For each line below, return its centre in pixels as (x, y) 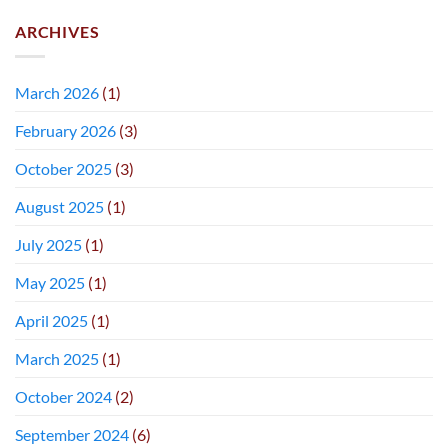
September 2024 (72, 434)
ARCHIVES (57, 32)
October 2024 (63, 396)
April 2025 (51, 320)
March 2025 (57, 358)
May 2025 (50, 282)
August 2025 (59, 206)
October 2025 (63, 168)
